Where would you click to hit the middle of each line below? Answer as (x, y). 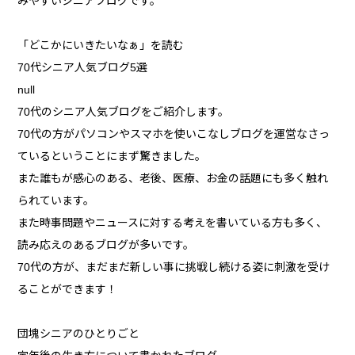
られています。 (56, 201)
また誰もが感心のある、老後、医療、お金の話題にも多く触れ (173, 179)
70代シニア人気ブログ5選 (83, 68)
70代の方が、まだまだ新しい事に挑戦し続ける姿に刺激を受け (174, 267)
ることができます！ (68, 290)
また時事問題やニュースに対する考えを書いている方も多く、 (173, 223)
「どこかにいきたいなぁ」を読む (101, 46)
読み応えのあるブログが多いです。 (106, 245)
